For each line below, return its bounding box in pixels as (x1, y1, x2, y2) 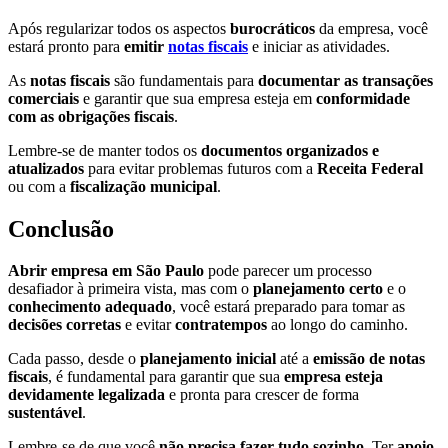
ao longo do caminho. (267, 316, 408, 334)
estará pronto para (8, 37, 124, 55)
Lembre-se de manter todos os (8, 141, 201, 159)
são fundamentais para (110, 71, 258, 89)
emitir (124, 37, 168, 55)
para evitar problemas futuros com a (84, 159, 317, 177)
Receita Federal (317, 159, 423, 177)
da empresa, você (315, 19, 428, 37)
